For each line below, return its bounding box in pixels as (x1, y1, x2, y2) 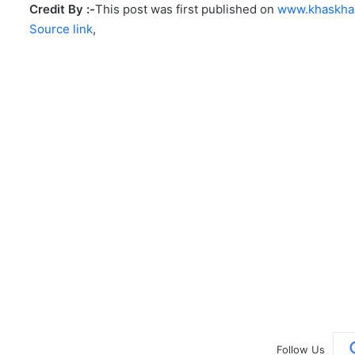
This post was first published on (95, 2, 277, 17)
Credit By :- (29, 2, 95, 17)
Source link (29, 21, 93, 37)
